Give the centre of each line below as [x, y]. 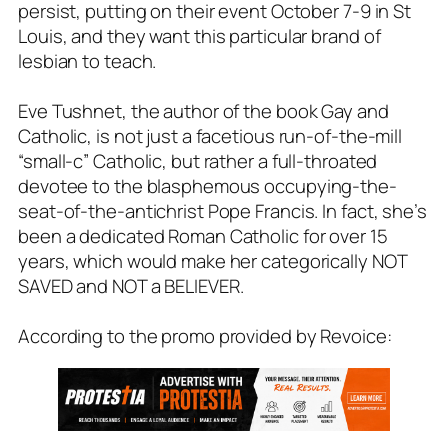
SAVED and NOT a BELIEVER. [131, 286]
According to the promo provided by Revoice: [205, 336]
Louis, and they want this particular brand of [199, 36]
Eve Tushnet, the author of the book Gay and [203, 111]
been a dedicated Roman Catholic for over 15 [203, 236]
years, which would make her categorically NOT [212, 261]
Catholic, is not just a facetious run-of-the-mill [210, 136]
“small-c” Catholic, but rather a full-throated [198, 161]
